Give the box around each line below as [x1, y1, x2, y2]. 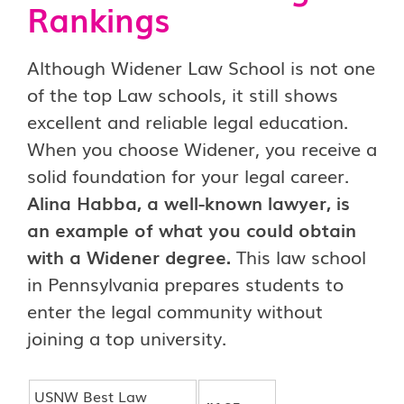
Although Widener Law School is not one [27, 53, 375, 80]
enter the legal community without [27, 297, 323, 324]
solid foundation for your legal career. [27, 161, 349, 188]
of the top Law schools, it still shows [27, 80, 338, 107]
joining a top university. [27, 324, 226, 351]
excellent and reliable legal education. [27, 107, 348, 134]
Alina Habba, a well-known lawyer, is [27, 188, 350, 216]
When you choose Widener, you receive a [27, 134, 377, 161]
